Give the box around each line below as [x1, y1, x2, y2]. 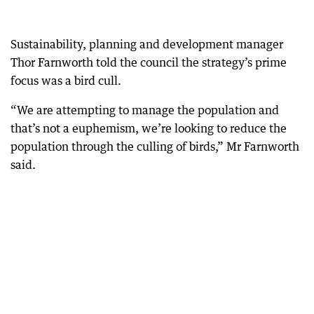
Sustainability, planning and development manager [11, 36, 283, 51]
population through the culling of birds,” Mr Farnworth [11, 139, 299, 153]
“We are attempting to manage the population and [11, 102, 279, 117]
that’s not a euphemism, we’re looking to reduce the [11, 121, 287, 135]
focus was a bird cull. [11, 73, 121, 88]
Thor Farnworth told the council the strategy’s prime [11, 55, 287, 69]
